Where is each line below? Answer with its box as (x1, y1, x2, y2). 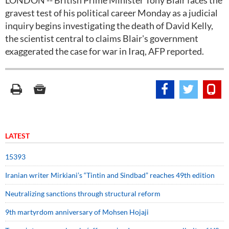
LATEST (5, 131, 30, 140)
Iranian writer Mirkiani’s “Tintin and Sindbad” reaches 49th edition (5, 171, 215, 179)
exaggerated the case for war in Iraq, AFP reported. (5, 45, 204, 57)
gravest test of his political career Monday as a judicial (5, 7, 218, 18)
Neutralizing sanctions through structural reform (5, 189, 161, 198)
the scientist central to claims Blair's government (5, 33, 198, 44)
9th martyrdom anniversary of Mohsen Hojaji (5, 208, 149, 216)
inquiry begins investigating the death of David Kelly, (5, 20, 213, 31)
